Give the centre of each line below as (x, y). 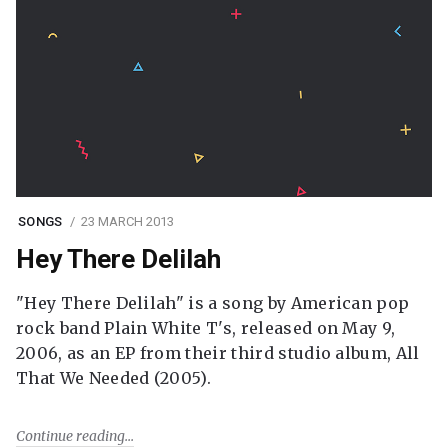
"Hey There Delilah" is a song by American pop (213, 303)
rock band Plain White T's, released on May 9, (206, 328)
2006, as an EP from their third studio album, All (218, 353)
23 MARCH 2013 (127, 221)
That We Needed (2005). (114, 378)
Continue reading (70, 435)
